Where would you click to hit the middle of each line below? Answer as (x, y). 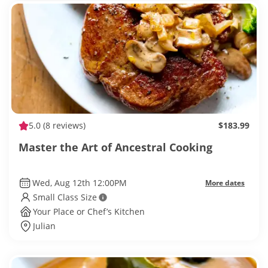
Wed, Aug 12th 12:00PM (79, 183)
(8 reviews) (63, 126)
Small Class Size (65, 197)
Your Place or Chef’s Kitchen (89, 212)
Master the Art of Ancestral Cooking (115, 147)
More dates (225, 183)
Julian (44, 226)
